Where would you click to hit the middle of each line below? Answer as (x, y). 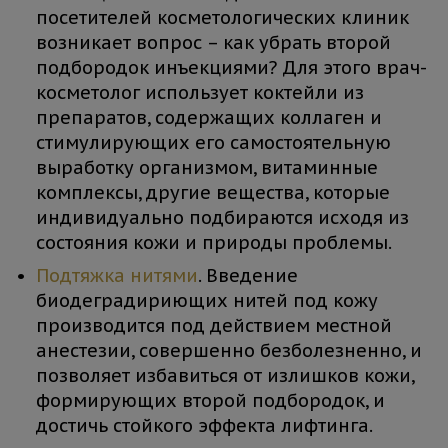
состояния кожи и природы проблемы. (214, 243)
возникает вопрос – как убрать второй (213, 43)
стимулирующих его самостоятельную (213, 143)
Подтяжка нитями (117, 276)
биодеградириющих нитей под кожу (207, 301)
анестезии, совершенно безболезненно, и (229, 351)
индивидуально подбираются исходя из (222, 218)
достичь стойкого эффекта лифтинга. (204, 426)
